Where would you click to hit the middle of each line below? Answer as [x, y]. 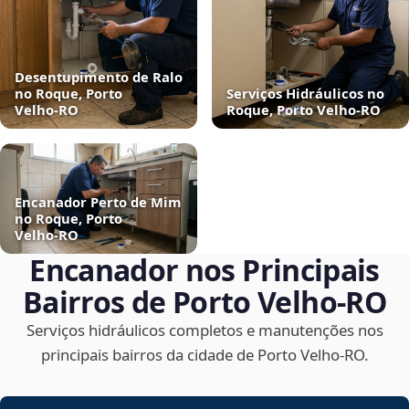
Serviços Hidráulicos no [305, 94]
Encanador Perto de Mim [98, 201]
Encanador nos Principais [204, 269]
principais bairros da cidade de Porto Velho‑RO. [204, 354]
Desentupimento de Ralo [99, 77]
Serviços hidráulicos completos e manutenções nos [204, 330]
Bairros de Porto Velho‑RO [204, 301]
